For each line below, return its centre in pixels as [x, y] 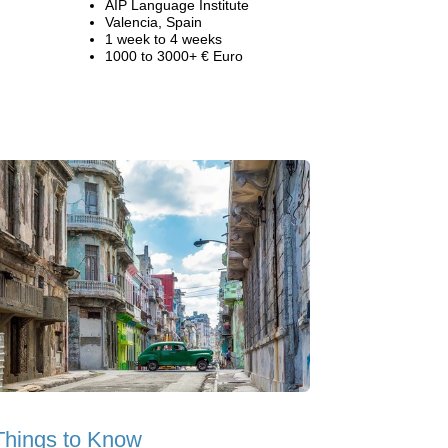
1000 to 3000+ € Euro [174, 56]
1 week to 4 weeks [163, 39]
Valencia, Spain [153, 22]
